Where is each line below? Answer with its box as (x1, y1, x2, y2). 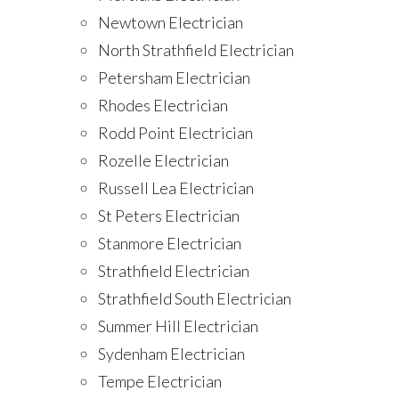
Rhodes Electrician (98, 95, 228, 116)
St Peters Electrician (98, 206, 240, 226)
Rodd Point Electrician (98, 123, 253, 143)
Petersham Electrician (98, 68, 250, 88)
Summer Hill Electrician (98, 316, 258, 337)
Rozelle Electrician (98, 151, 229, 171)
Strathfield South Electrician (98, 289, 291, 309)
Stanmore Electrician (98, 233, 241, 254)
